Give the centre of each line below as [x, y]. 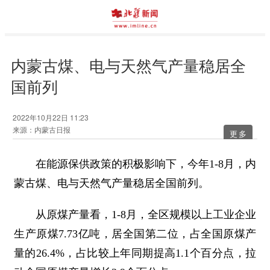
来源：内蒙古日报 [41, 129]
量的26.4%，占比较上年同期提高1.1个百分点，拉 [135, 253]
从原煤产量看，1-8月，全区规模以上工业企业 [135, 215]
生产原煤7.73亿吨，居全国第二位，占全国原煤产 [135, 234]
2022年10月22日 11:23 [50, 117]
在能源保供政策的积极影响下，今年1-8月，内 [135, 164]
